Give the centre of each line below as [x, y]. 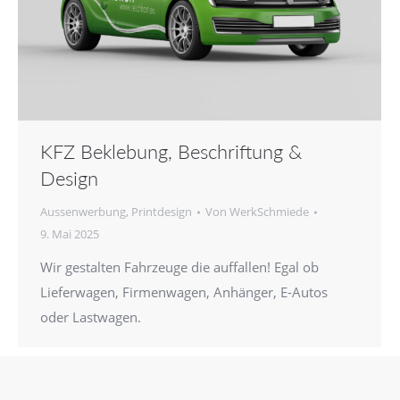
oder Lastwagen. [91, 317]
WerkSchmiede [269, 212]
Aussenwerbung [83, 212]
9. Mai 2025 [70, 234]
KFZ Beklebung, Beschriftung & [171, 152]
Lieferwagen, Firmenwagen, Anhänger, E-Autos [184, 292]
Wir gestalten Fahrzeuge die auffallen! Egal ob [179, 267]
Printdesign [162, 212]
